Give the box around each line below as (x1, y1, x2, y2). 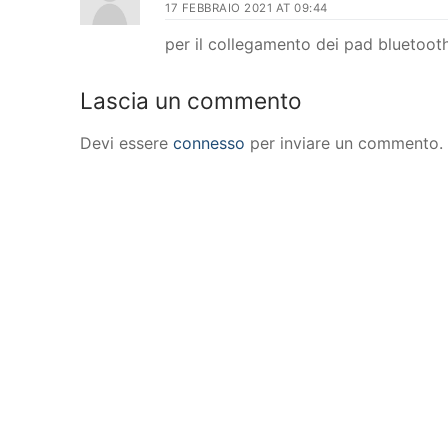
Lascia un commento (80, 87, 302, 115)
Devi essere (80, 133, 173, 154)
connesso (173, 133, 245, 154)
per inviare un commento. (245, 133, 443, 154)
